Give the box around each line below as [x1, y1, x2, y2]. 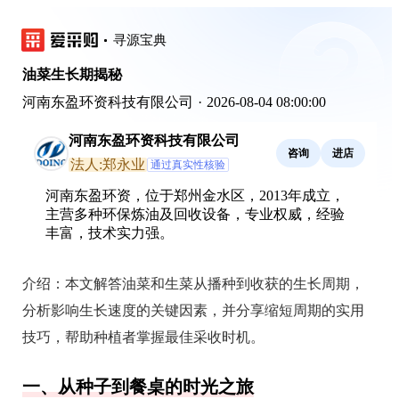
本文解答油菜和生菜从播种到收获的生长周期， [65, 276, 364, 291]
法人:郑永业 [70, 157, 145, 172]
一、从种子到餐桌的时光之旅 [22, 377, 254, 396]
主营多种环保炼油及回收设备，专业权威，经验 [45, 207, 345, 222]
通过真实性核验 [151, 159, 225, 171]
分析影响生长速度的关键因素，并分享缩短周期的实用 [22, 303, 364, 318]
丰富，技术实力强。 [45, 225, 174, 240]
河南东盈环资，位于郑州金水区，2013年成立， [45, 188, 345, 203]
